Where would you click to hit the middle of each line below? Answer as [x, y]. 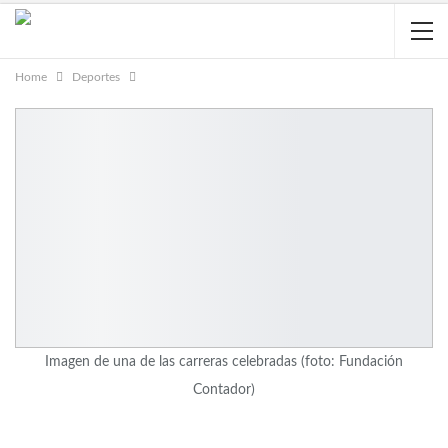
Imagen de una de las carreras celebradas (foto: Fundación [224, 361]
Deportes [96, 77]
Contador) [224, 389]
